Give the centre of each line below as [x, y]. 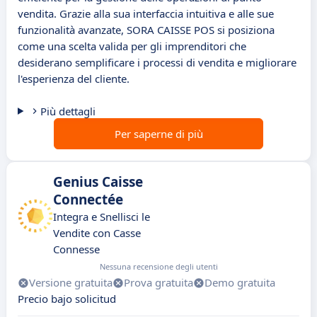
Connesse [76, 249]
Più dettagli [68, 111]
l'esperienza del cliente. [74, 79]
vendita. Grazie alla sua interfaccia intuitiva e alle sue [146, 14]
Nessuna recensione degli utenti [159, 267]
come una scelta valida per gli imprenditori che [132, 46]
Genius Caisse [98, 182]
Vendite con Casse [97, 233]
